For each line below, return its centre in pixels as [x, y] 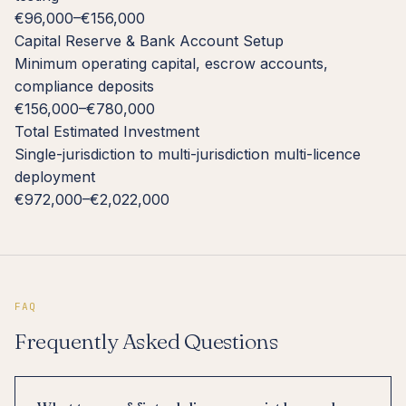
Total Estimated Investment [107, 131]
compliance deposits [84, 86]
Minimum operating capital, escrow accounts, [171, 63]
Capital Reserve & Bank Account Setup [149, 40]
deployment [55, 176]
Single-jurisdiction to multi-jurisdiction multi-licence [188, 154]
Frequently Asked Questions [146, 341]
